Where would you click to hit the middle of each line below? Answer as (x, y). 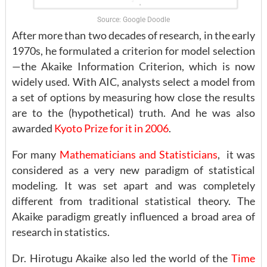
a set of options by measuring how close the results (133, 97)
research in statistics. (61, 232)
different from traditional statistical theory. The (133, 201)
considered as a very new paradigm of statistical (133, 170)
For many (36, 155)
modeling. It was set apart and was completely (133, 186)
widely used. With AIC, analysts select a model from (133, 82)
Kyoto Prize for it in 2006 (111, 128)
